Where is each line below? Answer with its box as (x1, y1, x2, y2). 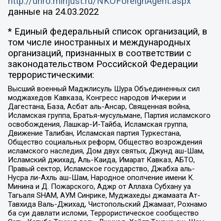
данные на (7, 6, 55, 17)
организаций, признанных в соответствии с (7, 48, 191, 59)
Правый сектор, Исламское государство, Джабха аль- (7, 164, 195, 173)
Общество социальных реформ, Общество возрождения (7, 137, 202, 147)
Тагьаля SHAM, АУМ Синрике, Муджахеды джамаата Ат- (7, 190, 200, 200)
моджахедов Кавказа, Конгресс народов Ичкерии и (7, 93, 186, 102)
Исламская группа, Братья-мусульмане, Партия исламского (7, 110, 211, 120)
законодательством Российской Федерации (7, 59, 198, 70)
